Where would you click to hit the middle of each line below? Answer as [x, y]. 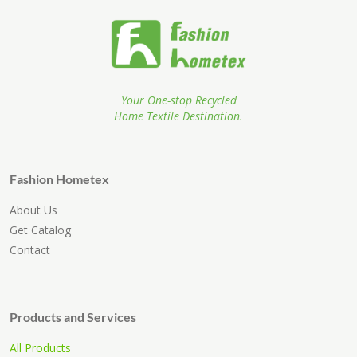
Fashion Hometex [59, 179]
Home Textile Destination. [178, 116]
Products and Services [73, 317]
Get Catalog [40, 230]
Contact [30, 250]
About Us [33, 210]
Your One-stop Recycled [178, 100]
